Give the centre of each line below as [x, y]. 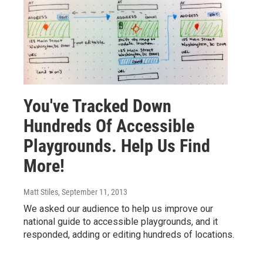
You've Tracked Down [97, 106]
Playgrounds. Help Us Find [117, 146]
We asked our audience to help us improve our [118, 208]
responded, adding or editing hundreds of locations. [129, 234]
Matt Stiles [41, 192]
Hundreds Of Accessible [109, 126]
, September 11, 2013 [93, 192]
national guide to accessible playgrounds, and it [121, 221]
